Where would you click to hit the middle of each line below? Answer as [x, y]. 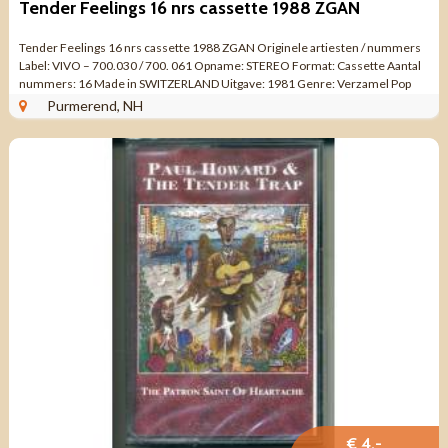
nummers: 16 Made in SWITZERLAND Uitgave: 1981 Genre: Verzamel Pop [214, 83]
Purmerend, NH [94, 105]
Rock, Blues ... [55, 101]
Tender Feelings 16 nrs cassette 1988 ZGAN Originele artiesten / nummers [219, 47]
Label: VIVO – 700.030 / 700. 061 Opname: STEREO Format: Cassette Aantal [219, 65]
